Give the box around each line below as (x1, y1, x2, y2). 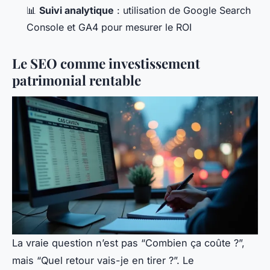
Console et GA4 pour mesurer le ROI (27, 21, 192, 34)
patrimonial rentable (12, 71, 141, 90)
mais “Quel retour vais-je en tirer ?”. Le (12, 254, 194, 266)
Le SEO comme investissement (12, 54, 200, 73)
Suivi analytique (39, 4, 114, 17)
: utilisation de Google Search (114, 4, 251, 17)
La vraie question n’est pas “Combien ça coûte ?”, (12, 236, 245, 249)
